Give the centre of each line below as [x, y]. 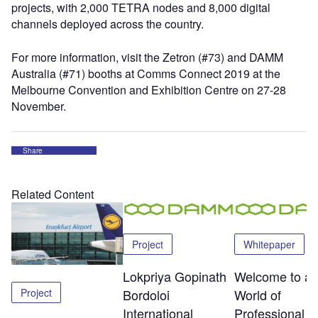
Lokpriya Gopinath [174, 276]
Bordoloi [146, 295]
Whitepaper [269, 245]
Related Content [53, 194]
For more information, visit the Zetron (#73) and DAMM [147, 57]
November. [39, 106]
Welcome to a [273, 276]
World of [257, 295]
